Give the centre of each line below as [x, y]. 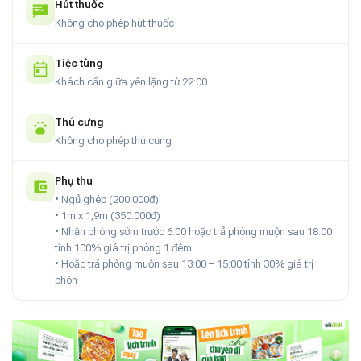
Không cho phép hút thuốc [114, 23]
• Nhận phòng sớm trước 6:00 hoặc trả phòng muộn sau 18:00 [193, 231]
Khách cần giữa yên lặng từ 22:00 [131, 81]
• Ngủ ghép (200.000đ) [107, 199]
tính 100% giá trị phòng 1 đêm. [124, 247]
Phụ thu [74, 180]
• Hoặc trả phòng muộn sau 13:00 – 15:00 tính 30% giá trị [184, 263]
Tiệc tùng [79, 63]
